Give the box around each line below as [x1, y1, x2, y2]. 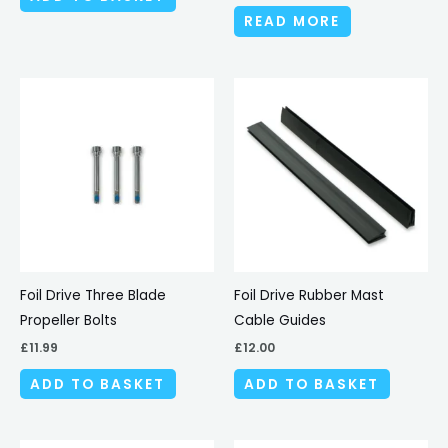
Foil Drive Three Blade [20, 285, 166, 305]
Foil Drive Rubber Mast [234, 285, 384, 305]
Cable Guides [234, 310, 326, 330]
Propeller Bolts [20, 310, 117, 330]
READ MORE [244, 12, 341, 32]
